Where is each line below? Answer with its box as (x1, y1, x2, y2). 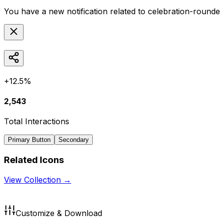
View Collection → (4, 174, 71, 185)
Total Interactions (4, 116, 69, 127)
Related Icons (4, 154, 64, 165)
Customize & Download (16, 208, 102, 218)
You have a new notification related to (4, 6, 148, 16)
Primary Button (8, 136, 51, 144)
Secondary (58, 136, 89, 144)
